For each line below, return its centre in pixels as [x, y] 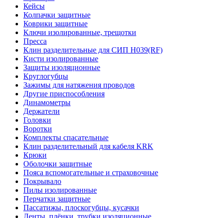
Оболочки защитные [58, 164]
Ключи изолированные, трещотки [80, 33]
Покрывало [42, 182]
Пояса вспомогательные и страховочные [91, 173]
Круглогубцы [46, 76]
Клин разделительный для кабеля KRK [88, 146]
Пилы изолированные [60, 190]
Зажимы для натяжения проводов [79, 85]
